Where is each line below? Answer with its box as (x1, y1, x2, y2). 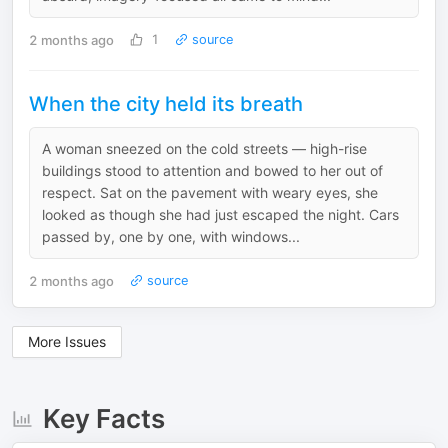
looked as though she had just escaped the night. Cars (42, 206, 399, 223)
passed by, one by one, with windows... (42, 228, 300, 245)
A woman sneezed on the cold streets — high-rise (42, 140, 367, 157)
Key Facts (42, 403, 165, 434)
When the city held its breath (29, 92, 308, 116)
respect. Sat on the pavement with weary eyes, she (42, 184, 378, 201)
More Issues (28, 333, 106, 350)
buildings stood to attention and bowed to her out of (42, 162, 383, 179)
